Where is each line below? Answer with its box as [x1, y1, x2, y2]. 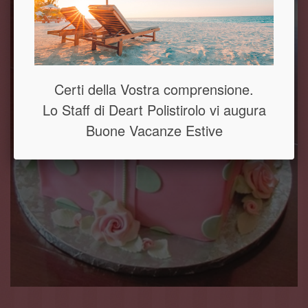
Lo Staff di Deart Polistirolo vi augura [42, 99, 266, 120]
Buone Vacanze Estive [85, 120, 223, 140]
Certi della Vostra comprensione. [54, 78, 254, 99]
